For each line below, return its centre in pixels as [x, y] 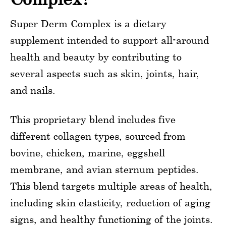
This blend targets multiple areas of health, [111, 186]
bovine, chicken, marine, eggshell [88, 153]
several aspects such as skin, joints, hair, [105, 73]
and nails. [33, 90]
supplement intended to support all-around [109, 40]
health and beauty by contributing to [96, 57]
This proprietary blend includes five [93, 119]
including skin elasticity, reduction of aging [110, 203]
